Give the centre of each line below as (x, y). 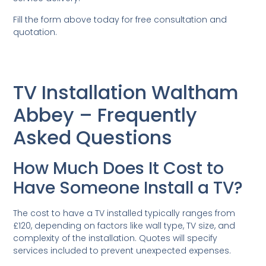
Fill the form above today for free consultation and (120, 19)
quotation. (35, 32)
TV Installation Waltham (126, 92)
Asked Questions (93, 137)
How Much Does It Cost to (119, 168)
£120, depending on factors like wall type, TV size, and (124, 225)
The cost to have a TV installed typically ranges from (124, 213)
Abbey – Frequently (105, 115)
